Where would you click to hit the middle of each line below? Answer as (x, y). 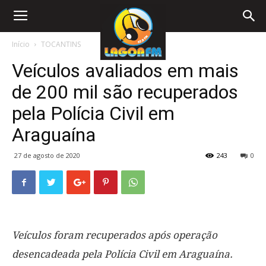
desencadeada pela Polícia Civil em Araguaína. (122, 254)
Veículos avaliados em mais (125, 71)
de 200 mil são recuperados (125, 92)
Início (21, 44)
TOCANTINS (61, 44)
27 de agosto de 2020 (47, 155)
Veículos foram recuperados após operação (115, 235)
